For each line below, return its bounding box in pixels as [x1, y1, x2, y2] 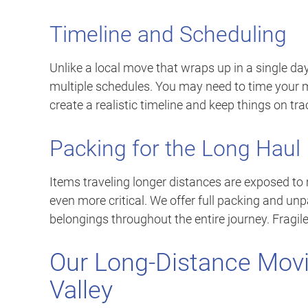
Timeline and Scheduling [49, 21, 287, 48]
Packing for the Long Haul [49, 135, 300, 162]
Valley [49, 276, 113, 305]
